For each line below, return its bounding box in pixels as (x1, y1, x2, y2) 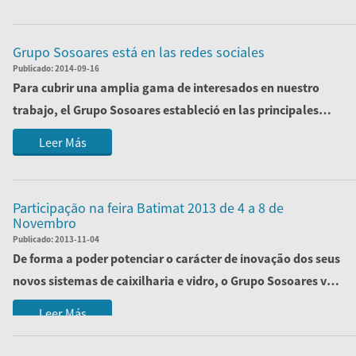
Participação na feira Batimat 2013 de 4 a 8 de (13, 199, 284, 217)
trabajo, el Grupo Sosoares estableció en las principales (13, 102, 319, 118)
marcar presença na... (13, 295, 134, 311)
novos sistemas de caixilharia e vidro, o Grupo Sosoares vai (13, 273, 337, 288)
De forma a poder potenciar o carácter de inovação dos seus (13, 250, 340, 266)
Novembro (13, 214, 76, 232)
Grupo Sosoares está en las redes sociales (13, 43, 265, 61)
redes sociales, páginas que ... (13, 124, 178, 140)
